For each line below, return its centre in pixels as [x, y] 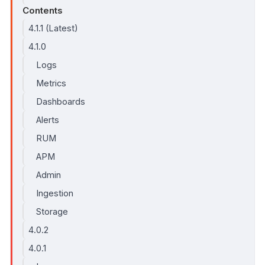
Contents [42, 11]
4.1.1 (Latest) [53, 28]
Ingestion [55, 193]
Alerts [48, 119]
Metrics [51, 83]
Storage [52, 211]
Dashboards [61, 101]
